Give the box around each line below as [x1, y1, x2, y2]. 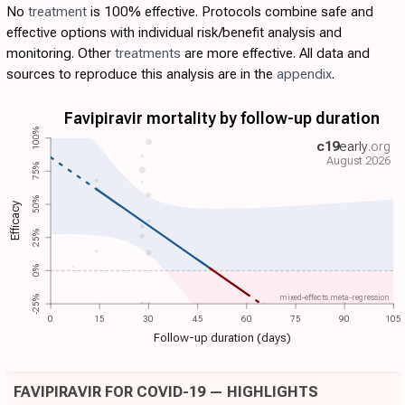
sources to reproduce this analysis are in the [6, 66, 277, 83]
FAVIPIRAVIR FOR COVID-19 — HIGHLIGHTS [14, 381, 318, 400]
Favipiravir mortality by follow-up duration [64, 108, 381, 128]
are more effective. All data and [181, 45, 370, 62]
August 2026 [325, 154, 391, 168]
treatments [115, 45, 181, 62]
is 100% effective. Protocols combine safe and [87, 4, 373, 21]
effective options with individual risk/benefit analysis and [6, 24, 342, 42]
